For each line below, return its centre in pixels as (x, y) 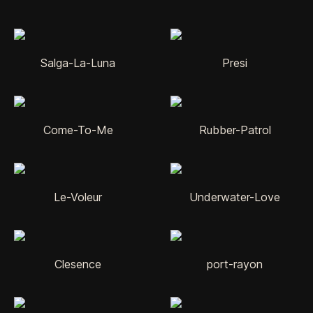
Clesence (78, 264)
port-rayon (235, 264)
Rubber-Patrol (235, 130)
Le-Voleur (78, 197)
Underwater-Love (235, 197)
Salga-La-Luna (78, 63)
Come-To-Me (78, 130)
